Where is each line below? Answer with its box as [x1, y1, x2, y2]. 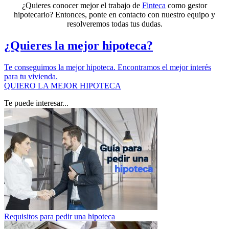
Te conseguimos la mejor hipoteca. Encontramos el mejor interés [4, 62, 211, 72]
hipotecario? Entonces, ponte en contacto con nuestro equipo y [14, 10, 215, 19]
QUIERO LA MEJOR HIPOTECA [4, 81, 121, 90]
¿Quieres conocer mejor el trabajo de [22, 1, 142, 10]
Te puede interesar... [4, 98, 68, 107]
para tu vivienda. [4, 72, 58, 81]
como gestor [166, 1, 207, 10]
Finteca [142, 1, 166, 10]
